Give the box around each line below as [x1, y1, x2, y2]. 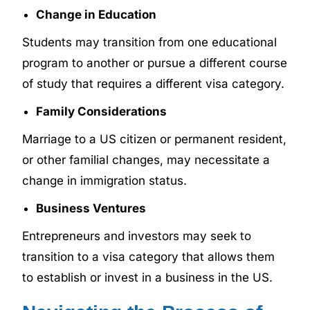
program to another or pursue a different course [22, 55, 288, 70]
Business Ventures [36, 201, 147, 215]
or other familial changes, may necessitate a [22, 152, 271, 167]
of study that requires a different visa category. [22, 76, 285, 91]
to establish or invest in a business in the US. [22, 270, 273, 284]
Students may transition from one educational [22, 35, 277, 49]
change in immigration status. [22, 173, 188, 188]
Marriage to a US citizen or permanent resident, [22, 131, 287, 146]
